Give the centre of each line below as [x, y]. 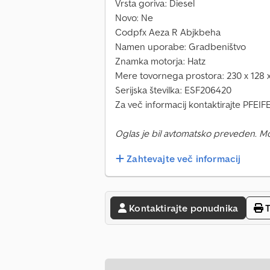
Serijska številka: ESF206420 [173, 90]
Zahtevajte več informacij [184, 159]
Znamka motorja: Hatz [160, 61]
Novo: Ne [134, 18]
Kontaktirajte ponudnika [184, 208]
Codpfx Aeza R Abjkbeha [168, 32]
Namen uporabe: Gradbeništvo [181, 47]
